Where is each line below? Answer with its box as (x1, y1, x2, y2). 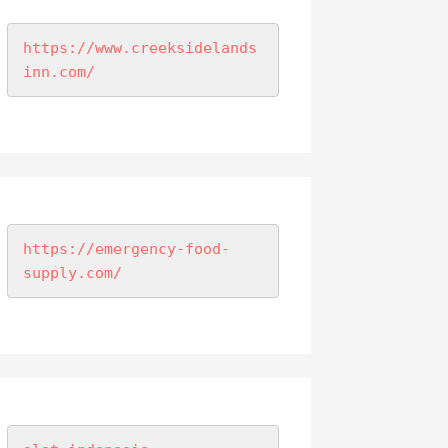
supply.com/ (22, 264, 122, 283)
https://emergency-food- (22, 240, 230, 259)
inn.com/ (22, 63, 95, 82)
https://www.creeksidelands (22, 39, 257, 58)
